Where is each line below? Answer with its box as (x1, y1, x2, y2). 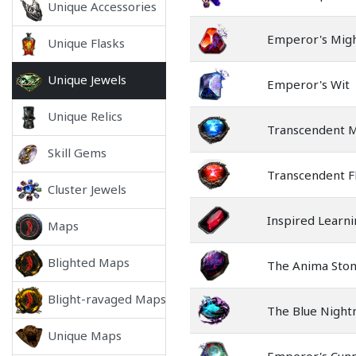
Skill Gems (48, 144, 106, 161)
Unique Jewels (48, 71, 126, 87)
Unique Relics (48, 107, 122, 124)
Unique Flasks (48, 34, 125, 51)
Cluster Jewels (48, 180, 126, 197)
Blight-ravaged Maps (48, 290, 166, 307)
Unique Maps (48, 327, 122, 343)
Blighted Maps (48, 253, 130, 270)
